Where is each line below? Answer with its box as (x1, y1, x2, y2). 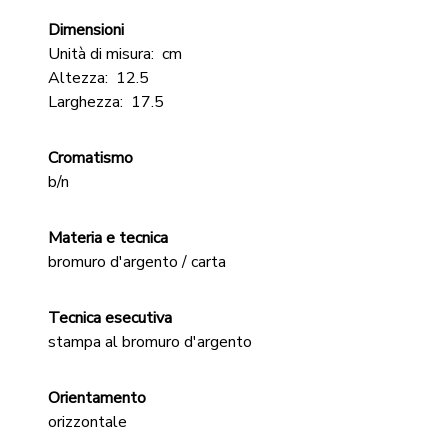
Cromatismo (48, 147, 133, 169)
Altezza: (48, 67, 108, 89)
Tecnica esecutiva (48, 307, 172, 329)
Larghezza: (48, 91, 123, 113)
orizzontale (48, 411, 127, 433)
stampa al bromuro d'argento (48, 331, 252, 353)
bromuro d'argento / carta (48, 251, 226, 273)
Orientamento (48, 387, 146, 409)
